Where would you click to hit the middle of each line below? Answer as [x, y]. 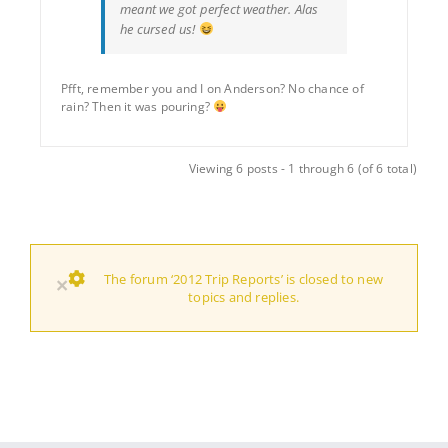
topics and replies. [243, 296]
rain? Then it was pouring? [137, 106]
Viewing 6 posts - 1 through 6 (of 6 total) [302, 168]
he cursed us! [159, 28]
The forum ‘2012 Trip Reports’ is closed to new [244, 278]
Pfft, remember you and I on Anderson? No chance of [212, 88]
